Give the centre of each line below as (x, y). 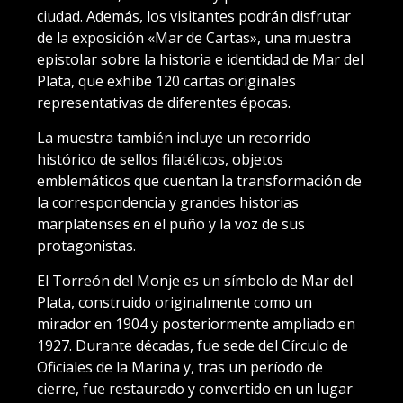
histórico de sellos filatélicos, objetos (160, 159)
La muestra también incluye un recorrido (174, 137)
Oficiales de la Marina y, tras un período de (180, 367)
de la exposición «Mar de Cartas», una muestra (194, 37)
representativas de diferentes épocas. (164, 102)
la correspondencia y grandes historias (168, 202)
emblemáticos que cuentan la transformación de (199, 180)
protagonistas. (86, 245)
